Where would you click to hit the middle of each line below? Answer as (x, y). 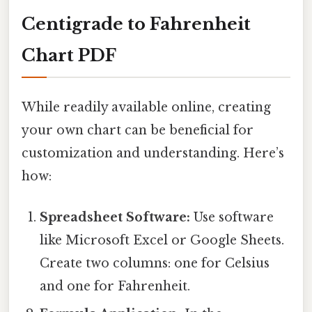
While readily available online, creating (146, 107)
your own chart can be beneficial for (138, 130)
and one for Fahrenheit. (115, 287)
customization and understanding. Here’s (153, 153)
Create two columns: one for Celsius (155, 264)
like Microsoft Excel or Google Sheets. (162, 241)
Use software (232, 218)
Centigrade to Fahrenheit (136, 24)
